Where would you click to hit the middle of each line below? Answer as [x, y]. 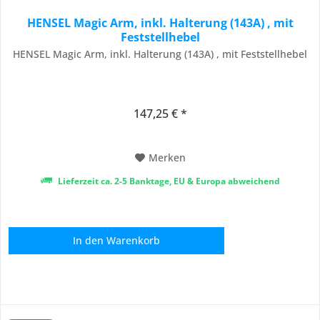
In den [89, 240]
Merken [167, 157]
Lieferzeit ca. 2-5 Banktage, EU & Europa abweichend [167, 181]
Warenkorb [134, 240]
